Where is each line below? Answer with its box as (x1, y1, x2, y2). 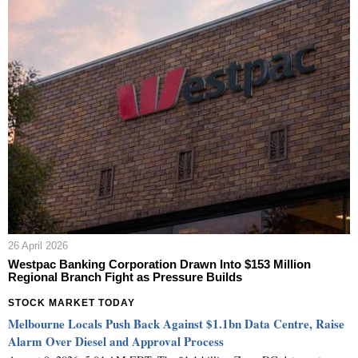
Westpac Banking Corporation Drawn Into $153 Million (8, 257, 311, 271)
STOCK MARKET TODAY (8, 296, 135, 308)
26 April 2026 (8, 239, 68, 252)
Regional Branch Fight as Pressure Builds (8, 269, 242, 284)
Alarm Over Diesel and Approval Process (8, 332, 224, 350)
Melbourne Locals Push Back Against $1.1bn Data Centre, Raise (8, 314, 344, 332)
